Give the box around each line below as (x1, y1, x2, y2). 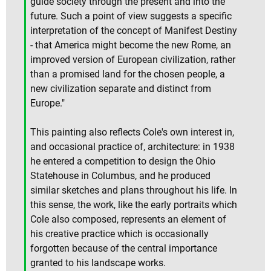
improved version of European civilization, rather (30, 53, 235, 65)
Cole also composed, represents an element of (30, 213, 226, 225)
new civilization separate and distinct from (30, 82, 211, 94)
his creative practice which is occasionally (30, 227, 209, 240)
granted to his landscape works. (30, 256, 166, 269)
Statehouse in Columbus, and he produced (30, 169, 211, 181)
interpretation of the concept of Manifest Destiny (30, 24, 237, 36)
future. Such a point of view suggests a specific (30, 10, 232, 22)
